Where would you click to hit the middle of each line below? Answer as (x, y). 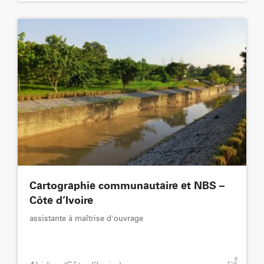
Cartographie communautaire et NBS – (127, 187)
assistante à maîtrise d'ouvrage (86, 219)
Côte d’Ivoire (61, 201)
